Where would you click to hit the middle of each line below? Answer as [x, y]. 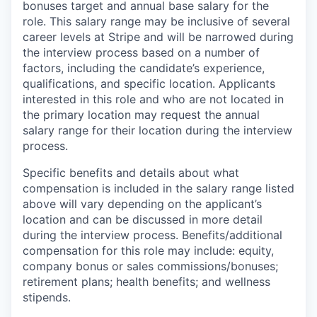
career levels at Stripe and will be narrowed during [158, 37]
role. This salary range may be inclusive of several [156, 21]
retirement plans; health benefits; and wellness [146, 282]
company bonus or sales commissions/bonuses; [150, 266]
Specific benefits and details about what [131, 173]
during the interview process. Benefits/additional [152, 235]
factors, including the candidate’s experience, [144, 68]
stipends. [47, 297]
